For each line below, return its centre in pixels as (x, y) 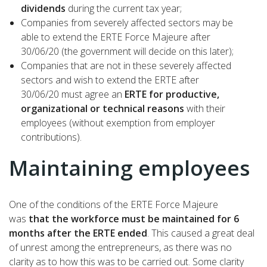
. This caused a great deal (201, 233)
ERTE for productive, (172, 94)
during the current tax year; (124, 9)
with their (205, 109)
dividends (43, 9)
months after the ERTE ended (78, 233)
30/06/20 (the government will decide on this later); (127, 52)
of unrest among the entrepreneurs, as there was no (120, 248)
